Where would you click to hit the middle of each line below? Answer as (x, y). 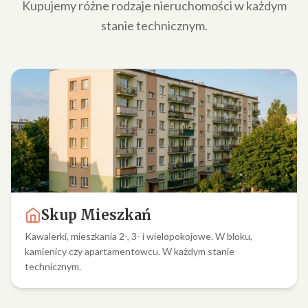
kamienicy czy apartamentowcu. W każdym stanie (130, 251)
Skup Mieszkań (96, 215)
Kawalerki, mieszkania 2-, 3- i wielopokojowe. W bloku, (139, 236)
